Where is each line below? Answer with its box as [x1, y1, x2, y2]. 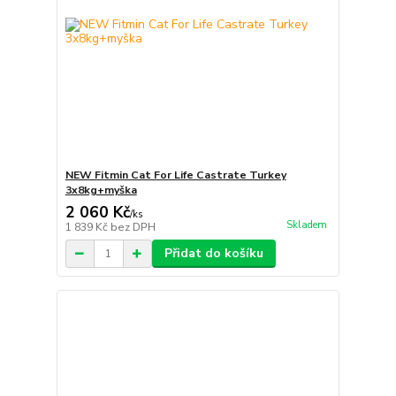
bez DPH [110, 220, 156, 234]
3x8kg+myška [65, 183, 137, 197]
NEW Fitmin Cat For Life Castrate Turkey [65, 168, 286, 182]
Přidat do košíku [164, 245, 263, 262]
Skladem [286, 218, 327, 232]
